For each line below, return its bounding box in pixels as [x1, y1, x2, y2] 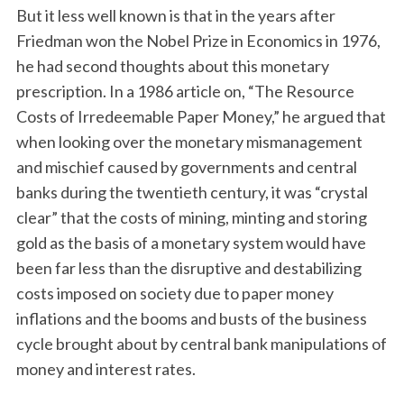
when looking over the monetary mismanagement [15, 132, 363, 151]
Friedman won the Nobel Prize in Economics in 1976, [15, 31, 381, 50]
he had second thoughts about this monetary [15, 56, 329, 76]
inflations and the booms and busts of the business [15, 308, 367, 328]
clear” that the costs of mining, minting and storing [15, 207, 367, 227]
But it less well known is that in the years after [15, 5, 335, 25]
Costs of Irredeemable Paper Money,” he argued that [15, 106, 386, 126]
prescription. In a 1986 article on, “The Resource [15, 81, 354, 101]
